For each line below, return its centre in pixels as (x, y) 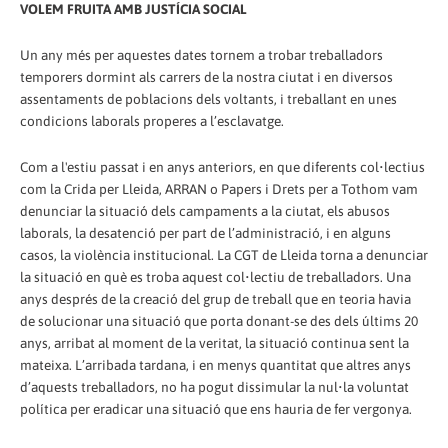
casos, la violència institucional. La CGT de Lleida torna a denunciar (224, 254)
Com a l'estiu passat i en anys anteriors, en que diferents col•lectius (222, 166)
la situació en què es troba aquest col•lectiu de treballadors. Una (215, 276)
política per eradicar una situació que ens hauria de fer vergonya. (216, 408)
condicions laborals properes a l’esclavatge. (152, 120)
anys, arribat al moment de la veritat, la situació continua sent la (214, 342)
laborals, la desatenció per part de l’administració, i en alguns (205, 232)
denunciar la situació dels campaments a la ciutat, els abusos (205, 210)
